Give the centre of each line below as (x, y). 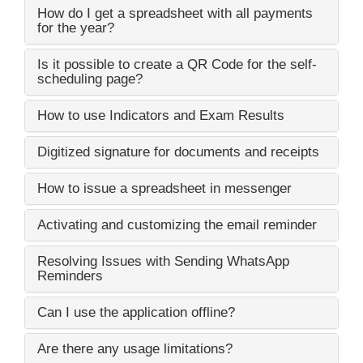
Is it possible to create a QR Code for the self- (177, 64)
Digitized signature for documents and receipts (178, 152)
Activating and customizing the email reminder (177, 224)
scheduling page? (90, 79)
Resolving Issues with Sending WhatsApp (163, 261)
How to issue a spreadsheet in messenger (164, 188)
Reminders (70, 275)
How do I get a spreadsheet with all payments (175, 13)
